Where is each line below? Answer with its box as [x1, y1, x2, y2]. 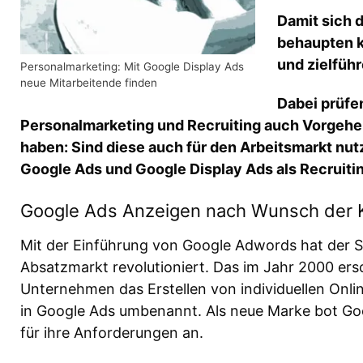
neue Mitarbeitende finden [20, 76, 157, 90]
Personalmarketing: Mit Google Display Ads [20, 60, 244, 74]
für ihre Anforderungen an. [20, 323, 203, 341]
